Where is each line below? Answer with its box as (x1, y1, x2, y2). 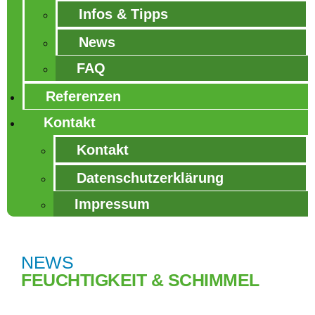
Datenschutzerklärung (77, 170, 224, 186)
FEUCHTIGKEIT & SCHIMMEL (21, 269, 259, 290)
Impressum (75, 196, 150, 212)
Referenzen (46, 89, 121, 104)
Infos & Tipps (79, 6, 168, 22)
